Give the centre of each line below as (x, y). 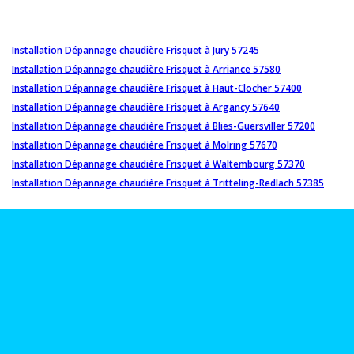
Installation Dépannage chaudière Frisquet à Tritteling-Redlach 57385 (168, 183)
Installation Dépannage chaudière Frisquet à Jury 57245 (136, 50)
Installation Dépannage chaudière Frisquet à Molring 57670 (145, 145)
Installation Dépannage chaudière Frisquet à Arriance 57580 (146, 69)
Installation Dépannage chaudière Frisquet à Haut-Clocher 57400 (157, 88)
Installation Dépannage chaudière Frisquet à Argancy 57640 (146, 107)
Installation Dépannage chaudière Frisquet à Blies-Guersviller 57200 (164, 126)
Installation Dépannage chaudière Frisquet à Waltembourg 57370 (158, 164)
